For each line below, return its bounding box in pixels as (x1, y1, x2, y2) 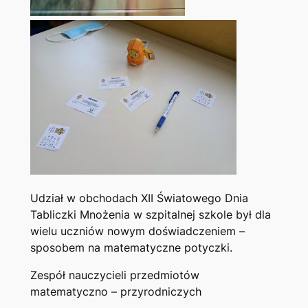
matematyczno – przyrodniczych (30, 285, 201, 299)
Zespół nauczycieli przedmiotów (30, 268, 199, 283)
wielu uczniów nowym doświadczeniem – (30, 224, 245, 239)
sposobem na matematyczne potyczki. (30, 241, 232, 255)
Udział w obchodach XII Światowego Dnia (30, 191, 248, 206)
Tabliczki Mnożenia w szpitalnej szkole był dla (30, 208, 271, 222)
